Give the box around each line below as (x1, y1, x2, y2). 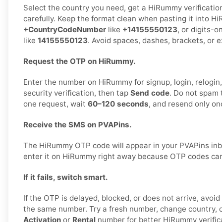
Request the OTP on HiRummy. (23, 56, 136, 66)
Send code (130, 88, 169, 98)
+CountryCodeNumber (23, 25, 106, 35)
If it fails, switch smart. (23, 172, 108, 182)
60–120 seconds (88, 99, 149, 109)
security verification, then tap (23, 88, 130, 98)
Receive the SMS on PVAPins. (23, 120, 132, 130)
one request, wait (23, 99, 88, 109)
